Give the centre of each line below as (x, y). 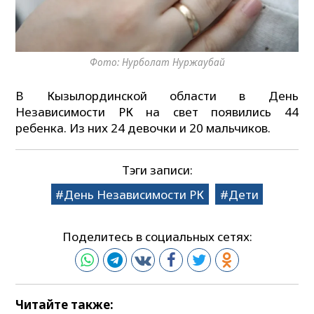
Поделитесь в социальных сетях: (157, 236)
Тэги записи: (157, 170)
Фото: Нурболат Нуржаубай (157, 62)
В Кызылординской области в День (157, 95)
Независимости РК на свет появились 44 (157, 111)
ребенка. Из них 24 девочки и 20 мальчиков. (146, 128)
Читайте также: (65, 304)
